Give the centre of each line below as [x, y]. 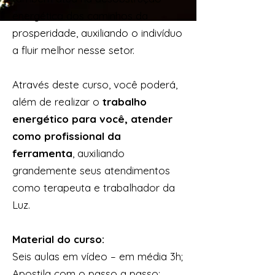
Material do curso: [58, 239]
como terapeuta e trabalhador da [94, 188]
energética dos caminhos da [80, 16]
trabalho [125, 102]
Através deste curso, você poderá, [95, 84]
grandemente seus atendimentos [91, 170]
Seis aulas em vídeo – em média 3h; [98, 256]
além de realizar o [57, 102]
